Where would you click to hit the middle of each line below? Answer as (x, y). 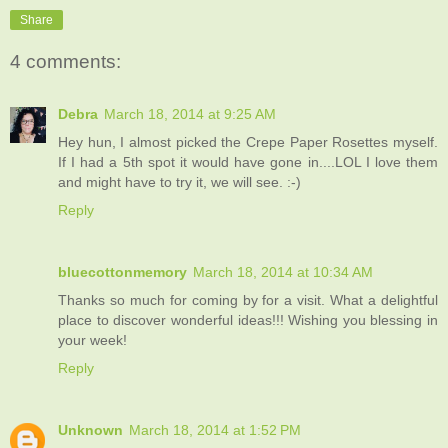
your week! (92, 339)
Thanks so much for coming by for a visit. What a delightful (248, 299)
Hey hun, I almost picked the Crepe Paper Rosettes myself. (248, 141)
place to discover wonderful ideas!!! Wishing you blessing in (248, 319)
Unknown (90, 429)
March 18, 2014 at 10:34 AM (283, 271)
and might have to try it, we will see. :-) (179, 181)
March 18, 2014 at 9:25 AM (190, 113)
